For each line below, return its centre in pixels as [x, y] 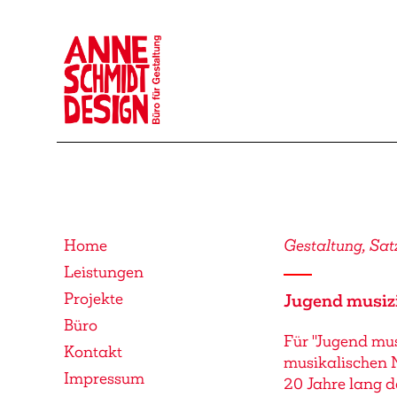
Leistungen [104, 272]
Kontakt [93, 352]
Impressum [104, 378]
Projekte [93, 299]
